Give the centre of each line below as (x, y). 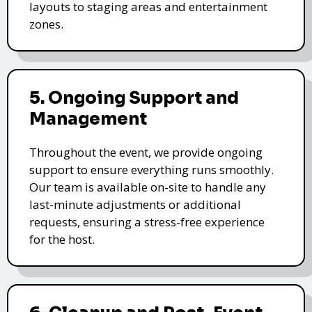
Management (88, 119)
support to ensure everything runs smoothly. (151, 169)
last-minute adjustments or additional (135, 204)
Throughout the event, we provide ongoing (146, 152)
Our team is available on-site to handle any (148, 187)
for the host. (62, 239)
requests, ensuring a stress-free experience (147, 221)
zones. (46, 24)
